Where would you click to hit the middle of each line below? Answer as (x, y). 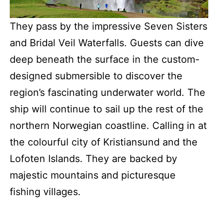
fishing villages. (45, 191)
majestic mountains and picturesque (93, 175)
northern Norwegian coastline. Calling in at (108, 125)
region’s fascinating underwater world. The (108, 92)
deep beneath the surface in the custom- (105, 59)
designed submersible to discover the (96, 76)
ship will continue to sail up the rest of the (107, 109)
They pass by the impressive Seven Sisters (109, 26)
